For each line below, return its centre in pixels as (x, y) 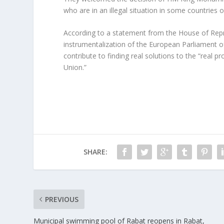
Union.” (75, 67)
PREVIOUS (62, 199)
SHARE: (95, 152)
